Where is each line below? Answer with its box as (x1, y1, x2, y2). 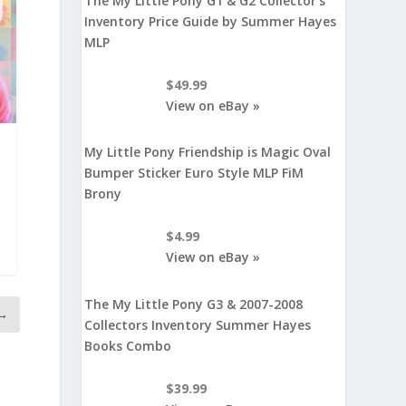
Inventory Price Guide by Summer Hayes (84, 12, 337, 30)
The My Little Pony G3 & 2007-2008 (84, 295, 304, 313)
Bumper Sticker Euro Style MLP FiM (84, 164, 304, 182)
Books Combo (84, 336, 172, 354)
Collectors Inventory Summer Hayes (84, 315, 312, 333)
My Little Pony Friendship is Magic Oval (84, 143, 332, 161)
